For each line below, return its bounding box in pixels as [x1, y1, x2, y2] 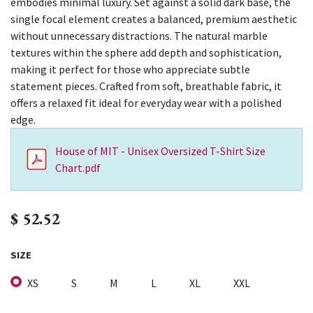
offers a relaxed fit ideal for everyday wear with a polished [10, 95, 282, 110]
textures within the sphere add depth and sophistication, [10, 45, 282, 59]
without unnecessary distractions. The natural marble [10, 28, 268, 43]
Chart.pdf [55, 160, 101, 175]
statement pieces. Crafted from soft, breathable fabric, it [10, 78, 282, 93]
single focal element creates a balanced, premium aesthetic [10, 11, 297, 26]
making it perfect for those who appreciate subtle [10, 61, 250, 76]
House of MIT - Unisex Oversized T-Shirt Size [55, 143, 266, 158]
